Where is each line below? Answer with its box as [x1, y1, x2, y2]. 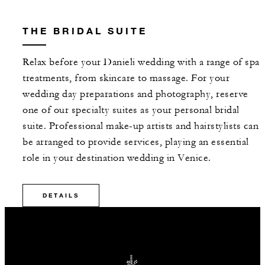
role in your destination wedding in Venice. [22, 151, 211, 164]
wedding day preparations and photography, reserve [22, 88, 248, 100]
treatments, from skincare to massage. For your [22, 72, 230, 84]
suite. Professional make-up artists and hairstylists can [22, 119, 258, 132]
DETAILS [43, 191, 79, 199]
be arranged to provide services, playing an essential [22, 135, 249, 148]
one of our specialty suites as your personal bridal [22, 104, 240, 116]
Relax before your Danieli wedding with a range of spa [22, 56, 260, 68]
